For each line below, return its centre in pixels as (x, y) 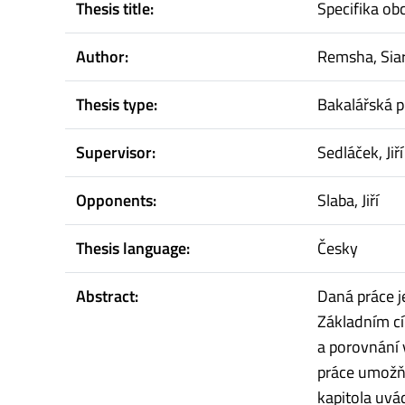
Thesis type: (117, 105)
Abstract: (107, 297)
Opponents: (116, 201)
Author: (102, 57)
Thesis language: (133, 249)
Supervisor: (116, 153)
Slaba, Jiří (348, 201)
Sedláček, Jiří (360, 153)
